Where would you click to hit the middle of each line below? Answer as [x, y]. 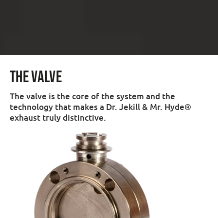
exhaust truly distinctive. [58, 118]
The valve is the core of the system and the [92, 96]
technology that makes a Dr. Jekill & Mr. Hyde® [100, 107]
